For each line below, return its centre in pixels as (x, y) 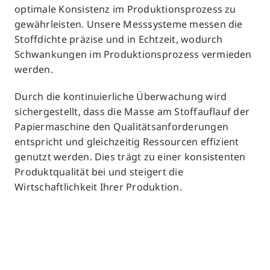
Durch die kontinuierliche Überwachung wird (121, 97)
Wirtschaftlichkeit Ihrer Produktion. (98, 187)
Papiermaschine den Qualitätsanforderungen (122, 127)
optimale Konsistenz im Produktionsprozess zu (125, 9)
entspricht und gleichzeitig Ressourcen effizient (127, 142)
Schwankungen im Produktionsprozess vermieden (133, 55)
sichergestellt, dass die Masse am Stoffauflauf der (132, 112)
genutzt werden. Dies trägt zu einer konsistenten (130, 157)
